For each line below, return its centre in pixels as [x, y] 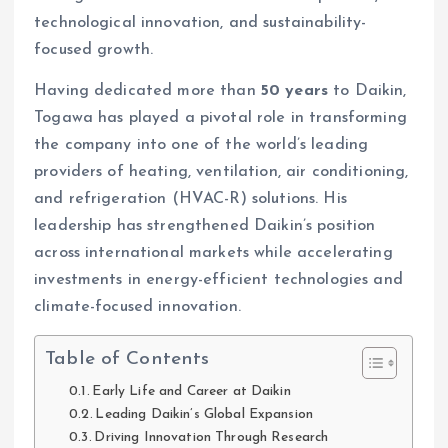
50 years [294, 91]
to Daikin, [367, 91]
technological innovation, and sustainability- [200, 23]
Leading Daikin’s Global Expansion [204, 415]
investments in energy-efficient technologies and [218, 280]
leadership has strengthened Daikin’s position [205, 226]
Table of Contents [127, 360]
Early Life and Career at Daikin [191, 392]
